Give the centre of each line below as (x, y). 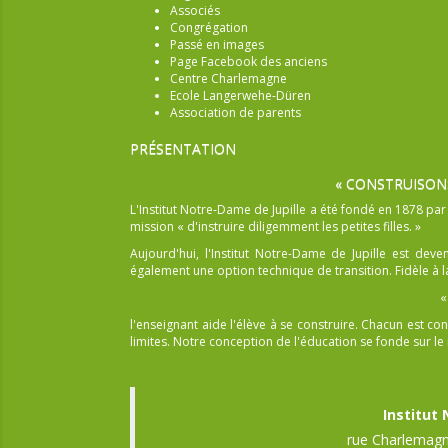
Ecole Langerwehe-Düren (240, 95)
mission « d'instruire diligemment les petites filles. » (275, 226)
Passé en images (217, 44)
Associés (195, 10)
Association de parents (235, 112)
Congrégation (209, 27)
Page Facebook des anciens (248, 61)
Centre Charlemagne (228, 78)
